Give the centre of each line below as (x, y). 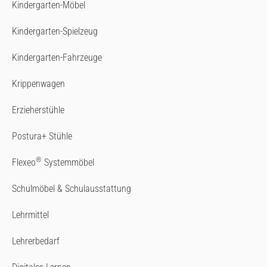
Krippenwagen (38, 84)
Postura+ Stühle (42, 136)
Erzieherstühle (38, 110)
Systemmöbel (68, 162)
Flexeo (24, 162)
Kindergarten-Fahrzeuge (57, 58)
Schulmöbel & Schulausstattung (72, 189)
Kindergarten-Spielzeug (55, 31)
